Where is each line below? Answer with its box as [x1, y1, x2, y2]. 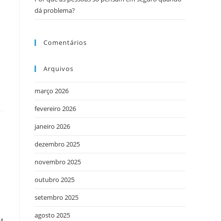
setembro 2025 [35, 193, 78, 202]
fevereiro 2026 [35, 104, 76, 113]
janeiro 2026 [35, 122, 70, 131]
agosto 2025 [35, 211, 70, 220]
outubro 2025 [35, 175, 74, 184]
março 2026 [35, 86, 69, 95]
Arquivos [43, 64, 74, 73]
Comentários [43, 38, 87, 47]
